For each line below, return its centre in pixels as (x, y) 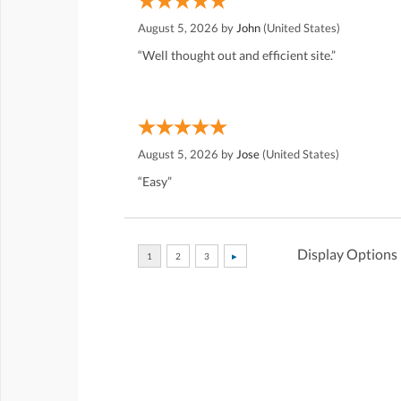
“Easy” (155, 182)
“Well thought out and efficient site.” (237, 55)
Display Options (347, 254)
